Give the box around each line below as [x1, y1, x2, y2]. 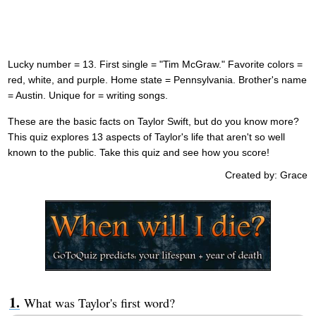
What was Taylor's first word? [23, 293, 175, 311]
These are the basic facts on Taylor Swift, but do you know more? [7, 115, 299, 127]
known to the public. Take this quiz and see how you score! [7, 146, 269, 158]
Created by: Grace [225, 169, 308, 181]
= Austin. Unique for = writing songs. [7, 89, 168, 101]
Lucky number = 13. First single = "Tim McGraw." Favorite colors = [7, 58, 303, 70]
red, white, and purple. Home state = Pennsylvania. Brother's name [7, 73, 307, 85]
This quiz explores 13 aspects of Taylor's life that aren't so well [7, 130, 285, 142]
